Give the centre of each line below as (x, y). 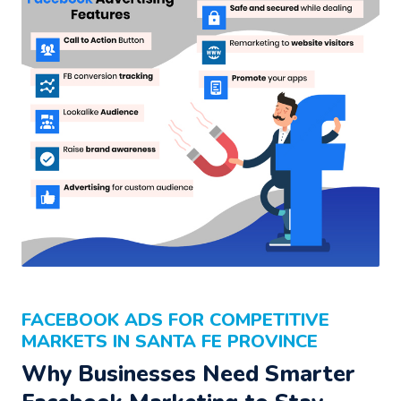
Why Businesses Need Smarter (188, 374)
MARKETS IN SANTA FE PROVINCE (170, 341)
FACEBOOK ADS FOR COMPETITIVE (175, 320)
